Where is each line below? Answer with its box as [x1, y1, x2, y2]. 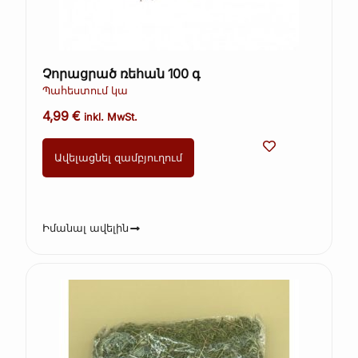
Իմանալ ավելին [42, 221, 129, 234]
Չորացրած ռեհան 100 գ [42, 65, 201, 82]
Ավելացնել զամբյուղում [54, 152, 183, 165]
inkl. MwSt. [84, 111, 138, 124]
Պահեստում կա [42, 84, 129, 97]
